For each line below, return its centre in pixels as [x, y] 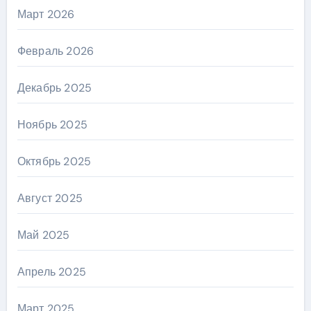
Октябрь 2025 [54, 161]
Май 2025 [43, 235]
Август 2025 [50, 198]
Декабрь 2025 [54, 88]
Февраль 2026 [56, 51]
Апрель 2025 [51, 272]
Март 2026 [46, 14]
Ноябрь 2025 [52, 125]
